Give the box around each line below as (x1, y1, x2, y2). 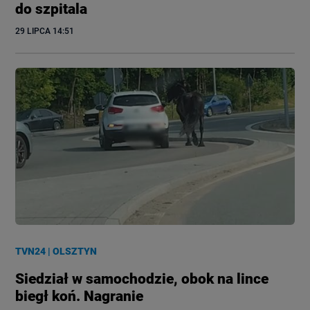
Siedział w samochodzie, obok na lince (15, 270, 269, 287)
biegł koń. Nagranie (15, 287, 144, 304)
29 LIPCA (15, 26, 51, 37)
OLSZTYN (53, 245, 98, 257)
